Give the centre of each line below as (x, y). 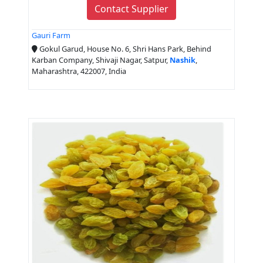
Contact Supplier (131, 9)
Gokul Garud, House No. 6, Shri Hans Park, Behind (124, 48)
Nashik (183, 60)
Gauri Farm (51, 36)
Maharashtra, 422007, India (79, 71)
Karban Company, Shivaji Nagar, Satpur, (101, 60)
